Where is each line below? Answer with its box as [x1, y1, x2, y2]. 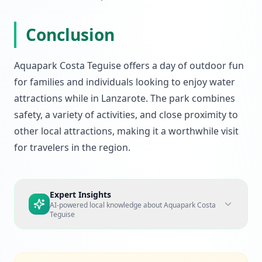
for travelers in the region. [14, 141, 130, 154]
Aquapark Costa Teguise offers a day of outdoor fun [14, 59, 244, 72]
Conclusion [26, 23, 115, 46]
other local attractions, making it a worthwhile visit [14, 125, 239, 137]
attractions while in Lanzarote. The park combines [14, 92, 235, 105]
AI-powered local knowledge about [50, 200, 164, 210]
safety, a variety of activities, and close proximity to [14, 108, 238, 121]
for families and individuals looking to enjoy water [14, 75, 235, 88]
